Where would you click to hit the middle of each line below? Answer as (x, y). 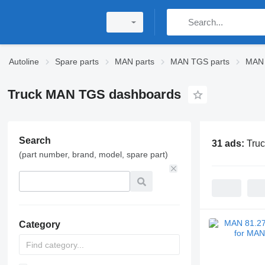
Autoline (24, 62)
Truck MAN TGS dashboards (94, 94)
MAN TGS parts (200, 62)
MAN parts (135, 62)
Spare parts (77, 62)
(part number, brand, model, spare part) (93, 154)
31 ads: (229, 143)
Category (39, 224)
